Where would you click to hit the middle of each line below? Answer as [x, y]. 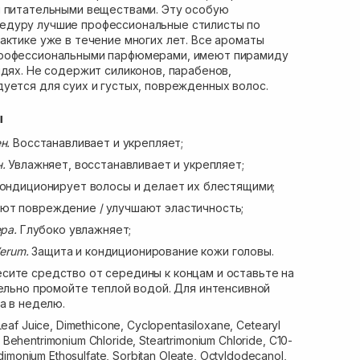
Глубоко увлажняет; [74, 229]
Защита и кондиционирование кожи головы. [153, 251]
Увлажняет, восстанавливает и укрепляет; [126, 164]
